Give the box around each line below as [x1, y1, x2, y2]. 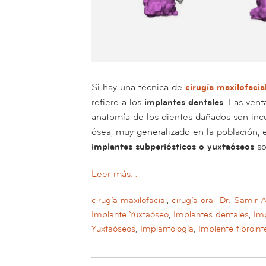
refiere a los [91, 96, 144, 109]
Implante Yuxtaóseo [91, 208, 169, 220]
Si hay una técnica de [91, 81, 185, 94]
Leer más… [91, 167, 137, 180]
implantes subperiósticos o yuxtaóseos [91, 141, 254, 153]
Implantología [140, 223, 194, 235]
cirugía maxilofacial [91, 194, 167, 206]
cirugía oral [172, 194, 215, 206]
